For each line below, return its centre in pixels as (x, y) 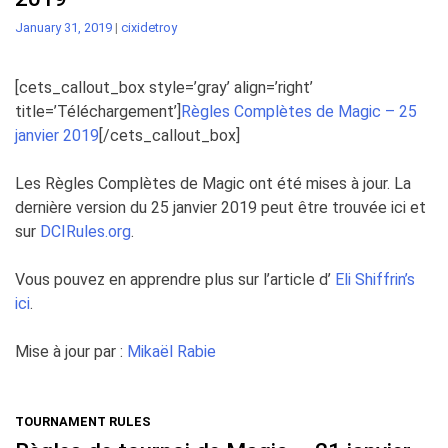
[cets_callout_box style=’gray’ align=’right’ (164, 88)
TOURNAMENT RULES (83, 422)
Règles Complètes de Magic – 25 (299, 112)
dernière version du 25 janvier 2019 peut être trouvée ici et (220, 208)
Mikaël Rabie (171, 352)
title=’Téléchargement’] (98, 112)
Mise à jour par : (71, 352)
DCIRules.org (85, 232)
